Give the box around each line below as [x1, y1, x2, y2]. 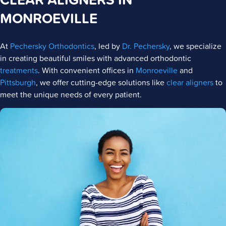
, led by [94, 40, 122, 51]
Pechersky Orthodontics [10, 40, 94, 51]
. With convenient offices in [38, 65, 136, 76]
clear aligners [166, 77, 213, 88]
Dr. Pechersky [122, 40, 169, 51]
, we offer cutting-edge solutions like [36, 77, 166, 88]
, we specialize [169, 40, 221, 51]
